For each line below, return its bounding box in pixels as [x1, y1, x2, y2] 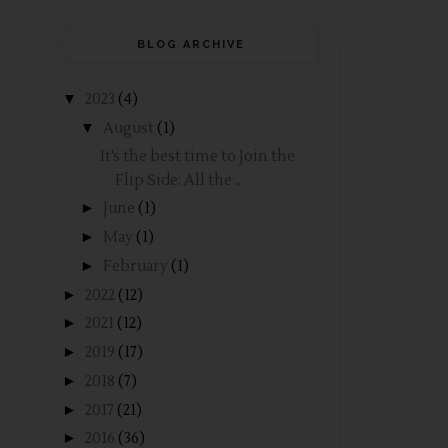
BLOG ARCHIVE [137, 38, 245, 51]
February [103, 256, 168, 276]
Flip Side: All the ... [114, 170, 244, 190]
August [103, 118, 154, 138]
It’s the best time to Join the [99, 146, 295, 166]
